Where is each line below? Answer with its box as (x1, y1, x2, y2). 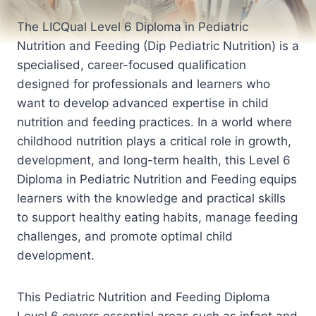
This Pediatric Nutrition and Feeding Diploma (17, 289, 270, 304)
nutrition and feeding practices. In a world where (17, 114, 292, 129)
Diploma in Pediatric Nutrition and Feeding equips (17, 171, 297, 186)
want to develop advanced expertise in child (17, 95, 269, 110)
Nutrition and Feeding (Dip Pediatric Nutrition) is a (17, 38, 299, 53)
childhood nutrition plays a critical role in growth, (17, 133, 291, 148)
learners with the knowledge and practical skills (17, 190, 286, 205)
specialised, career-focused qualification (17, 57, 246, 72)
